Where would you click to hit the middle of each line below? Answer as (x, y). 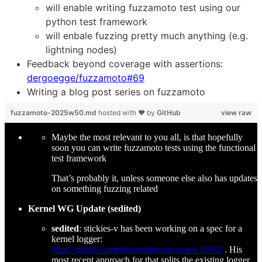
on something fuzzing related (105, 188)
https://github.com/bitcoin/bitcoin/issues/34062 (137, 249)
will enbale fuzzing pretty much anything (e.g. (147, 35)
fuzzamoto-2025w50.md (54, 112)
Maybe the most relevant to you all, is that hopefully (147, 137)
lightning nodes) (81, 49)
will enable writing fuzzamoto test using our (143, 7)
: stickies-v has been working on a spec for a (161, 228)
